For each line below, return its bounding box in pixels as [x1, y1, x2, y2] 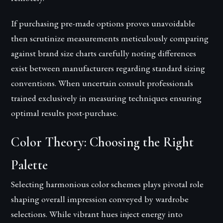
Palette [11, 157, 48, 173]
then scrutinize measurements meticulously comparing [11, 32, 209, 44]
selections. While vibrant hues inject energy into [11, 208, 183, 220]
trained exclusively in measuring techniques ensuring [11, 92, 202, 104]
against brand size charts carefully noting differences [11, 47, 197, 59]
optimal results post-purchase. [11, 107, 118, 118]
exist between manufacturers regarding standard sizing [11, 62, 206, 74]
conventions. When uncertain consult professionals [11, 77, 194, 89]
